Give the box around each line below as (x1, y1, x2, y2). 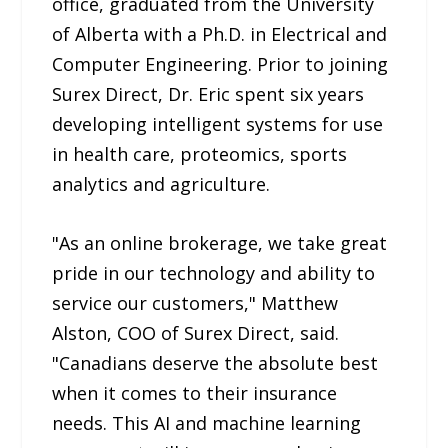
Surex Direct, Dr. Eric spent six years (52, 81, 365, 106)
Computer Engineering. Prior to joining (52, 51, 389, 76)
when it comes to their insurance (52, 380, 338, 405)
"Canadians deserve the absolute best (52, 350, 379, 375)
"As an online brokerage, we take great (52, 230, 388, 255)
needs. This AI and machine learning (52, 410, 362, 435)
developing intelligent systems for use (52, 111, 384, 136)
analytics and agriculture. (52, 171, 271, 196)
